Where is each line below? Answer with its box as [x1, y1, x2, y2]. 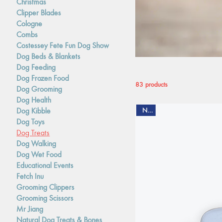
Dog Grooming [16, 84, 62, 94]
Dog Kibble [16, 106, 51, 115]
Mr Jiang [16, 204, 44, 214]
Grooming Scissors [16, 193, 74, 203]
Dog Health [16, 95, 52, 105]
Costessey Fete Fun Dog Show [16, 40, 110, 50]
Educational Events [16, 160, 74, 170]
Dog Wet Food [16, 149, 62, 159]
